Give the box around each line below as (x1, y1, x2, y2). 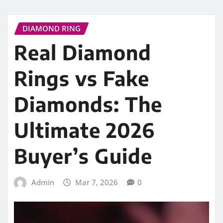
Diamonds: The (14, 92, 162, 117)
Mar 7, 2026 (75, 177, 118, 188)
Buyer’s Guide (14, 143, 152, 169)
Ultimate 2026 (14, 117, 155, 143)
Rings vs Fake (14, 66, 149, 91)
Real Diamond (14, 40, 151, 65)
